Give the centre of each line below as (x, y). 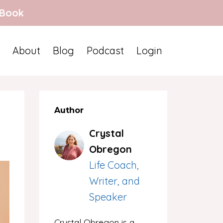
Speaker (108, 197)
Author (69, 110)
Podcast (105, 51)
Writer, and (114, 181)
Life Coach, (114, 165)
